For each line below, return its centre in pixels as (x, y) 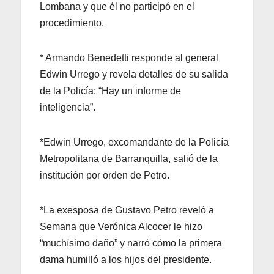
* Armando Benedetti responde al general (129, 57)
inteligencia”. (68, 107)
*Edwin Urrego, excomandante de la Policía (134, 142)
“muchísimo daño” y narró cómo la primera (131, 243)
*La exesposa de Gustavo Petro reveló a (127, 210)
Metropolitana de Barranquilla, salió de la (129, 158)
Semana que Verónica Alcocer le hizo (121, 226)
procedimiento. (72, 23)
